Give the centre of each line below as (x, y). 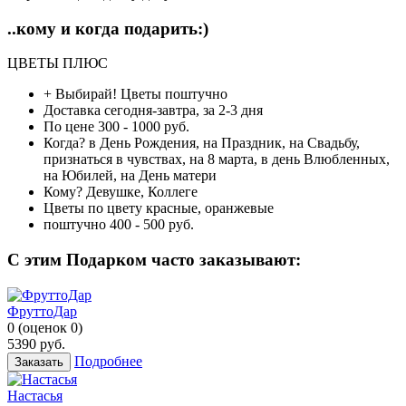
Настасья (35, 395)
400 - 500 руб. (152, 225)
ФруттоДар (42, 311)
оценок (45, 327)
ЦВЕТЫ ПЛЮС (58, 63)
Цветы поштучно (174, 94)
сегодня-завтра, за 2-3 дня (184, 111)
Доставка (72, 111)
